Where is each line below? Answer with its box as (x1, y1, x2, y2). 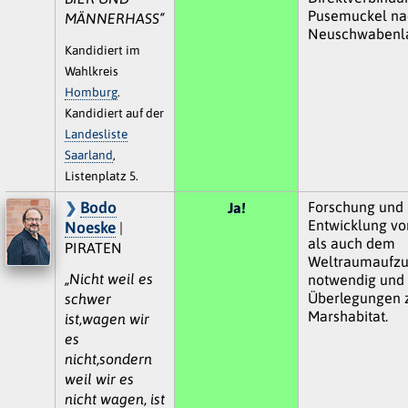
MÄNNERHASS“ (64, 9, 165, 26)
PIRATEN (64, 239, 122, 256)
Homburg (64, 84, 117, 99)
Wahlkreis (64, 63, 118, 78)
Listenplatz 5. (64, 168, 138, 183)
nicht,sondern (64, 350, 152, 367)
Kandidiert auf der (64, 105, 164, 120)
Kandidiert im (64, 42, 140, 57)
